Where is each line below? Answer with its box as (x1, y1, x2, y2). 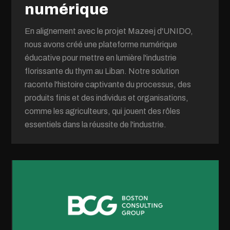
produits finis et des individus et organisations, (25, 93, 189, 102)
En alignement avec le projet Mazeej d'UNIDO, (25, 27, 194, 35)
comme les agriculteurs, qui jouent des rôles (25, 107, 181, 116)
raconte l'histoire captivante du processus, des (25, 80, 191, 89)
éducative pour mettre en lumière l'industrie (25, 53, 177, 62)
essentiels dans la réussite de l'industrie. (25, 120, 167, 129)
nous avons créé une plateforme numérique (25, 40, 178, 49)
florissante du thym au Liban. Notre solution (25, 67, 180, 75)
